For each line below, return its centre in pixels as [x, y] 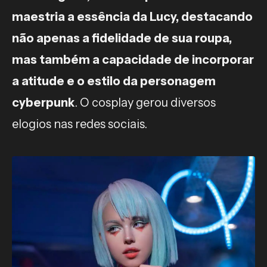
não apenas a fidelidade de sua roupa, [122, 38]
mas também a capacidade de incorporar [133, 59]
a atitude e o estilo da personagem [114, 81]
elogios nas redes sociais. [81, 124]
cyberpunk [43, 102]
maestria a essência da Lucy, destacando [132, 16]
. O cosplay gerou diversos [145, 102]
